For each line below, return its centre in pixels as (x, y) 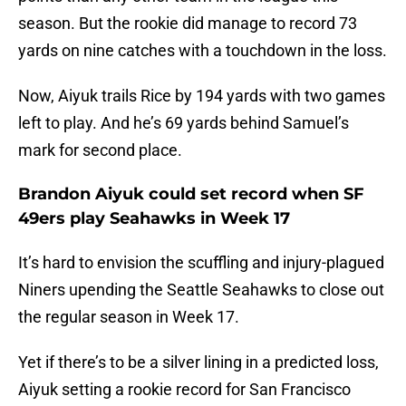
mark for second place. (100, 150)
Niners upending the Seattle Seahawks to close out (201, 290)
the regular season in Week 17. (129, 317)
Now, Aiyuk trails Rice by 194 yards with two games (202, 96)
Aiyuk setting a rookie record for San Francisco (184, 390)
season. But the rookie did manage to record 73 (188, 24)
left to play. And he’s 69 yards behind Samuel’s (184, 123)
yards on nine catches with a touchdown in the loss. (203, 51)
